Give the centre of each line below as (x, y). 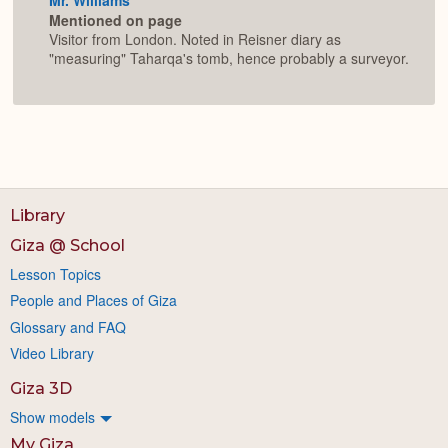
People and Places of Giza (93, 300)
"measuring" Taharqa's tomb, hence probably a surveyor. (229, 58)
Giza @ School (67, 245)
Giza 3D (41, 388)
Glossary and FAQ (68, 326)
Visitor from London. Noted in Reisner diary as (195, 39)
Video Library (52, 352)
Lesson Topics (55, 273)
